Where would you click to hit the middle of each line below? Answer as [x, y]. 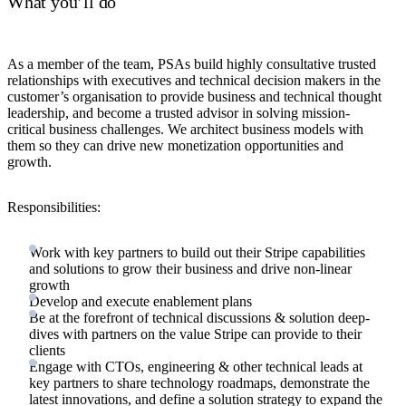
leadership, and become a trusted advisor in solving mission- [179, 113]
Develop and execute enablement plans [140, 302]
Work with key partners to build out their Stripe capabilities [197, 253]
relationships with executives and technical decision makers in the [194, 81]
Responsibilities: [54, 208]
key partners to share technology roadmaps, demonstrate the [199, 383]
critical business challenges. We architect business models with [185, 130]
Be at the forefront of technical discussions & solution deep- [199, 318]
